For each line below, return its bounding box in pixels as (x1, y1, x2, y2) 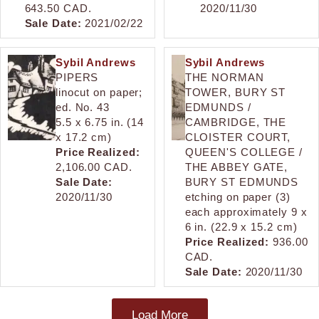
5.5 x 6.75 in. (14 (55, 115, 145, 128)
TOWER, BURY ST (184, 85, 286, 98)
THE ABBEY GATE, (184, 160, 288, 173)
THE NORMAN (184, 70, 264, 83)
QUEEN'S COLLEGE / (184, 145, 303, 158)
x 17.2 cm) (55, 130, 112, 143)
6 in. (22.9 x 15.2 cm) (184, 220, 298, 233)
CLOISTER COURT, (184, 130, 291, 143)
